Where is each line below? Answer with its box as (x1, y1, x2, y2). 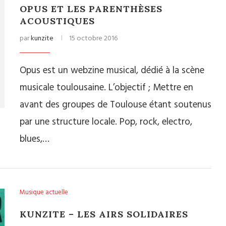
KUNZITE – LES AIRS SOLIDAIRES (20, 208, 188, 220)
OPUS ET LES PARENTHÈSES (20, 3, 162, 15)
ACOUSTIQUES (20, 15, 95, 27)
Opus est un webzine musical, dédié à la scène (20, 63, 204, 78)
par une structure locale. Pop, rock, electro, (20, 115, 192, 130)
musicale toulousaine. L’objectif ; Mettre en (20, 80, 193, 95)
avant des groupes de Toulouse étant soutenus (20, 97, 211, 112)
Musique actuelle (20, 187, 68, 198)
